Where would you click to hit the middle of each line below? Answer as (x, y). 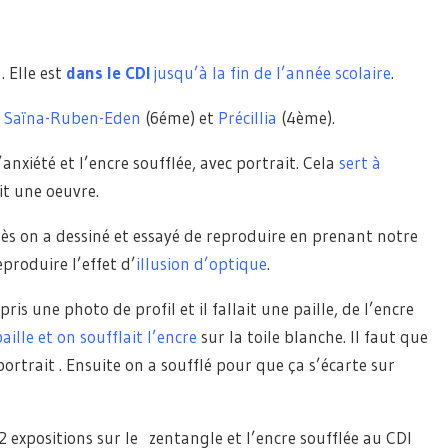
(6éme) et (179, 117)
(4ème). (306, 117)
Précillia (247, 117)
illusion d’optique (201, 263)
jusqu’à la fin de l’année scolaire (272, 72)
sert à (360, 162)
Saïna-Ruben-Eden (72, 117)
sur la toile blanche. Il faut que (312, 336)
